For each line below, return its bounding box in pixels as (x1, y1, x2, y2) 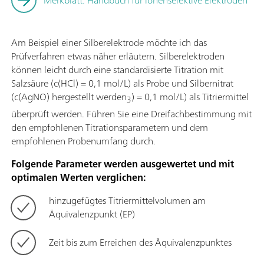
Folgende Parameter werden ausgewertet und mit (11, 155, 234, 172)
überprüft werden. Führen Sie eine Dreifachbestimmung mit (11, 105, 252, 122)
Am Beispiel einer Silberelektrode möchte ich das (11, 34, 207, 51)
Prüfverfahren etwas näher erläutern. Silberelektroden (11, 48, 225, 65)
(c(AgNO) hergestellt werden (11, 88, 127, 105)
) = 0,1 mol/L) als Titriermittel (131, 88, 249, 105)
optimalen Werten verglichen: (11, 169, 146, 186)
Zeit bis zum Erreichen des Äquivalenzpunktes (49, 233, 232, 250)
